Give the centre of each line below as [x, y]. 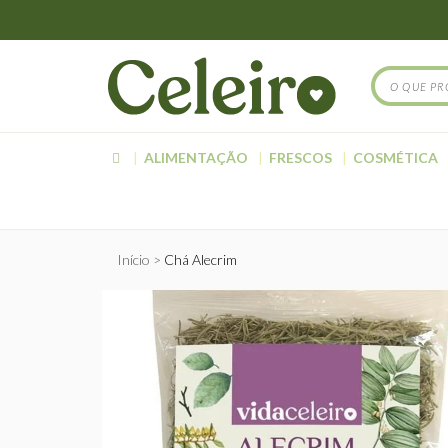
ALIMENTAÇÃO [196, 157]
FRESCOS [300, 157]
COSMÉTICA [395, 157]
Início [133, 259]
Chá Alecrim [200, 259]
